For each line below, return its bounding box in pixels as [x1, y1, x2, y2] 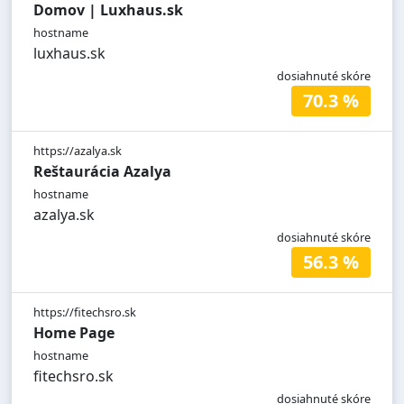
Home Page [33, 323, 115, 344]
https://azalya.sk [33, 142, 122, 160]
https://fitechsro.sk [33, 304, 136, 321]
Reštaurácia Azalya [33, 161, 171, 182]
